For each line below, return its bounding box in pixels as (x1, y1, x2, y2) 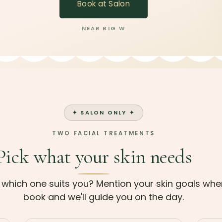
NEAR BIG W (82, 24, 125, 33)
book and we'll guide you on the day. (23, 190, 184, 203)
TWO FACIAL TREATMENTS (52, 129, 155, 137)
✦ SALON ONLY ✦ (72, 109, 135, 117)
